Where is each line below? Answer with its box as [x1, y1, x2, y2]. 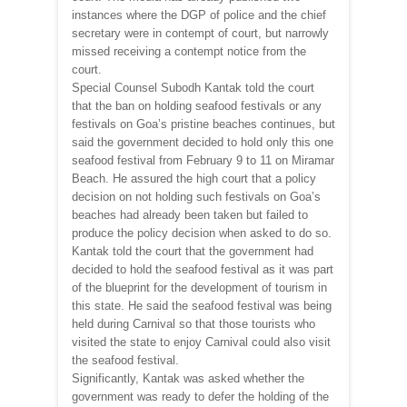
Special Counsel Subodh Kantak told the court [72, 80, 314, 94]
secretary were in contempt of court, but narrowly [72, 25, 329, 40]
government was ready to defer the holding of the [72, 389, 329, 403]
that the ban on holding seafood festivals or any [72, 98, 322, 113]
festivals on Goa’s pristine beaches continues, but [72, 116, 335, 131]
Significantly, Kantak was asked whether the [72, 371, 304, 385]
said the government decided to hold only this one [72, 134, 333, 149]
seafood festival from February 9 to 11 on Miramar [72, 153, 334, 167]
